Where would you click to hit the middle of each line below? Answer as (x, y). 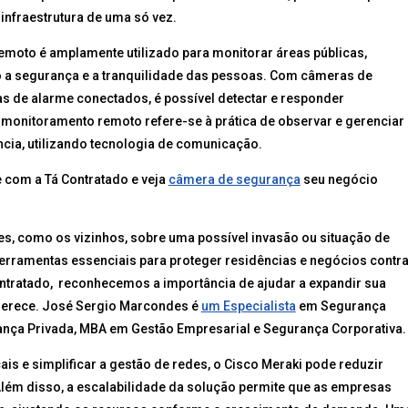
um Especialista (248, 306)
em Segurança (341, 306)
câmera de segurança (234, 180)
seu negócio (339, 180)
